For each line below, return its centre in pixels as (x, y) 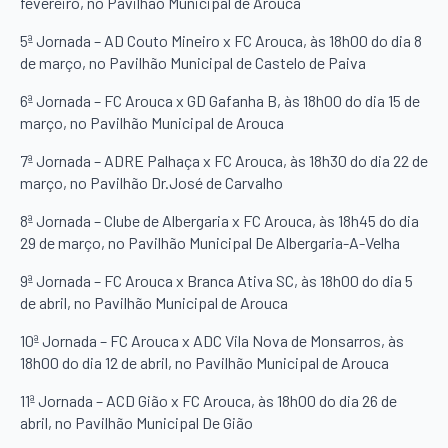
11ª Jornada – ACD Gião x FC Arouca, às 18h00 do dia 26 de (208, 400)
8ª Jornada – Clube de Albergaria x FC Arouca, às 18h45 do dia (219, 220)
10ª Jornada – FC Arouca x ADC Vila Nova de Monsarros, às (212, 340)
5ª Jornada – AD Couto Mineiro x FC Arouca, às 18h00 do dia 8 (221, 40)
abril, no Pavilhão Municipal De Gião (136, 422)
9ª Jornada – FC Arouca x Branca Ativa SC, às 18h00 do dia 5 (216, 280)
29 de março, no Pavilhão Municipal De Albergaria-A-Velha (210, 242)
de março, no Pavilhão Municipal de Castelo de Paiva (193, 62)
